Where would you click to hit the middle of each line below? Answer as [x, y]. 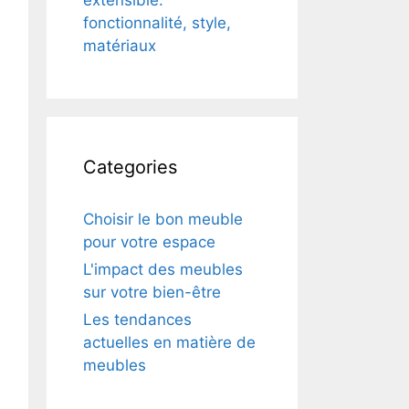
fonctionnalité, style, [157, 23]
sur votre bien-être [152, 292]
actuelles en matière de [169, 342]
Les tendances [137, 320]
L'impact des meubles [163, 269]
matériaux [120, 46]
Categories [130, 167]
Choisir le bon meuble [163, 219]
